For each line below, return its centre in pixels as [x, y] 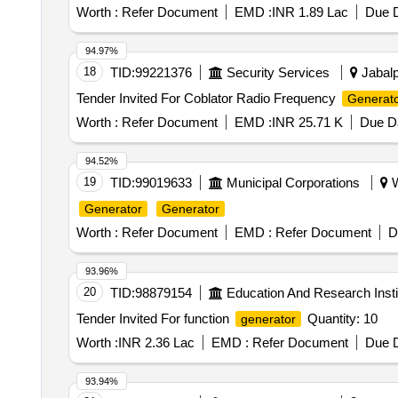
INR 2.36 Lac [156, 342]
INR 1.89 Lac [310, 12]
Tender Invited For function [154, 318]
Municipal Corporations [293, 183]
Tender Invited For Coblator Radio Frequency [207, 98]
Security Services [278, 72]
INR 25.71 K [307, 122]
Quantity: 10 [340, 318]
